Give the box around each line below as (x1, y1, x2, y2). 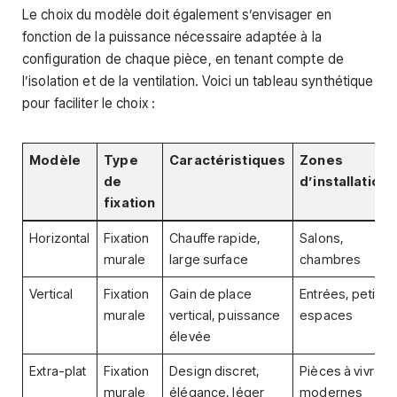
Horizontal (29, 230, 90, 246)
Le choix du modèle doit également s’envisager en (22, 6, 331, 24)
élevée (169, 328, 211, 345)
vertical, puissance (169, 307, 281, 323)
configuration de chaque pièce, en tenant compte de (22, 51, 345, 68)
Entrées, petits (300, 285, 386, 302)
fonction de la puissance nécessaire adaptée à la (22, 28, 322, 46)
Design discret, (169, 362, 261, 379)
